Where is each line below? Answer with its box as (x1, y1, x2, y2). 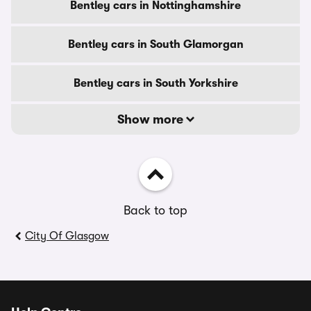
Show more (117, 112, 186, 126)
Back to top (124, 203, 187, 217)
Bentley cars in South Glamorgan (67, 38, 244, 51)
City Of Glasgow (25, 230, 109, 242)
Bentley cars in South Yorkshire (73, 77, 238, 90)
